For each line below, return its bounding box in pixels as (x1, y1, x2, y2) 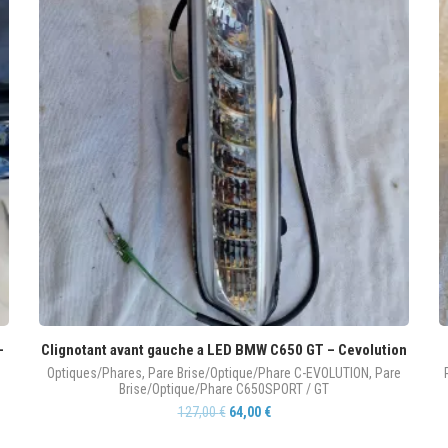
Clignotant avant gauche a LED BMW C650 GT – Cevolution (41, 341, 407, 359)
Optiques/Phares (47, 365, 142, 381)
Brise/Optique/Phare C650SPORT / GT (119, 381, 329, 397)
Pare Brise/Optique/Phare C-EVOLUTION (148, 365, 369, 381)
